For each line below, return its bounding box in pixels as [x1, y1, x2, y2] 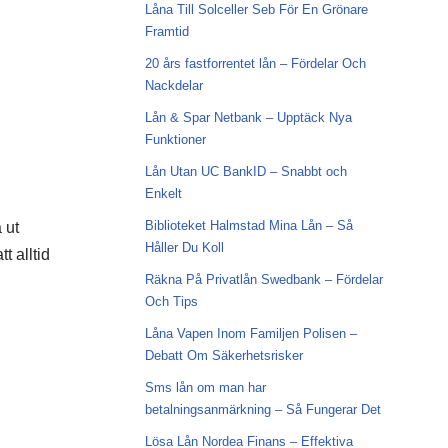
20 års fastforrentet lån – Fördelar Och [144, 56, 366, 71]
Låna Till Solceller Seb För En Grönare [144, 2, 368, 17]
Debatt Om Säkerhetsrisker [144, 348, 303, 363]
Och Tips [144, 294, 198, 309]
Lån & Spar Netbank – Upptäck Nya [144, 110, 352, 125]
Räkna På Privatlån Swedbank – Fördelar [144, 272, 383, 287]
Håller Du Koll [144, 240, 224, 255]
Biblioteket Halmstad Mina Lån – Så [144, 218, 353, 233]
